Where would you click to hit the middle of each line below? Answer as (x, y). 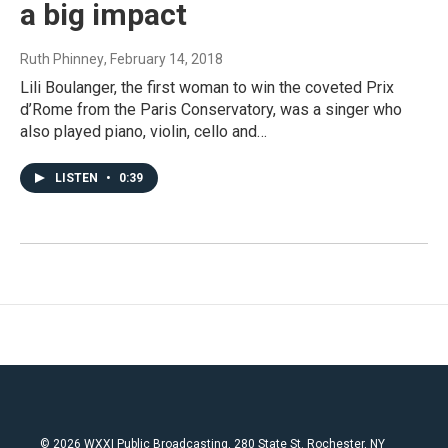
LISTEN (78, 178)
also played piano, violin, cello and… (143, 132)
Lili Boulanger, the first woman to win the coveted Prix (207, 88)
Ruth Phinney (62, 59)
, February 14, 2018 (163, 59)
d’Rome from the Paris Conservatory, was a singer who (211, 110)
